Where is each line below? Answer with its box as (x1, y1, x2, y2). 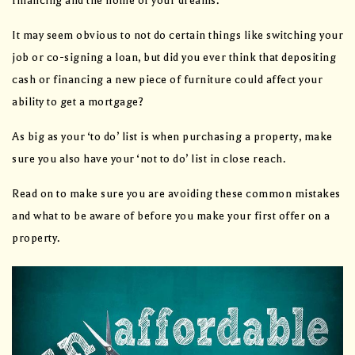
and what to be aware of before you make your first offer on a (12, 209, 330, 223)
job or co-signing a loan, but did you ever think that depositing (12, 51, 336, 65)
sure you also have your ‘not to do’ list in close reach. (12, 152, 285, 166)
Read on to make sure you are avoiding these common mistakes (12, 187, 341, 201)
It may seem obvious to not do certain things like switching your (12, 29, 343, 43)
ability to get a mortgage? (12, 95, 143, 109)
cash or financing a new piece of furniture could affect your (12, 73, 323, 87)
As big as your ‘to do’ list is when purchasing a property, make (12, 130, 333, 144)
